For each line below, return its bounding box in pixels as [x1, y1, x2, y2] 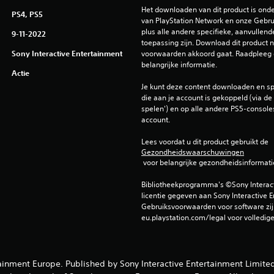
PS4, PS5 [11, 9, 43, 19]
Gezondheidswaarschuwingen [141, 147, 244, 157]
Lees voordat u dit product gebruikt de [141, 136, 270, 147]
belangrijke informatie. [141, 59, 217, 70]
